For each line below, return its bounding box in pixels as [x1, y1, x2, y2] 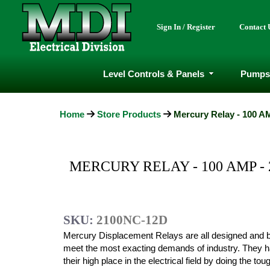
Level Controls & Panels [102, 68, 204, 79]
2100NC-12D [96, 213, 168, 227]
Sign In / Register [157, 22, 215, 31]
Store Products [97, 109, 161, 119]
